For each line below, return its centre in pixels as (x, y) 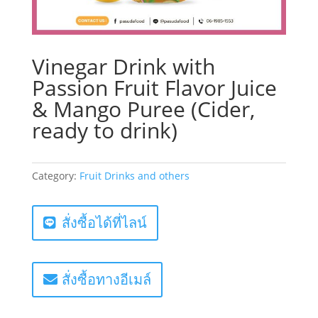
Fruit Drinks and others (134, 176)
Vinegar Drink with (123, 67)
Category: (55, 176)
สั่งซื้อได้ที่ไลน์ (104, 223)
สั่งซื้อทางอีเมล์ (106, 280)
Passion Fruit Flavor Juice (154, 88)
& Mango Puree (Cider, (143, 109)
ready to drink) (104, 131)
